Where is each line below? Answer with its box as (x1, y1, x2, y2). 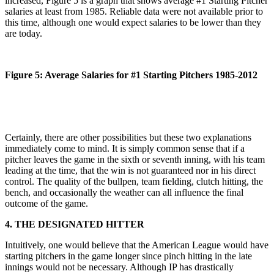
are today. (5, 28, 42, 39)
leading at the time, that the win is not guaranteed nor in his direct (5, 165, 256, 176)
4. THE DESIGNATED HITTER (5, 218, 144, 229)
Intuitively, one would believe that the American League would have (5, 239, 268, 250)
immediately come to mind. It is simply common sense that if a (5, 143, 245, 154)
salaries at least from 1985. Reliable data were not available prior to (5, 6, 263, 17)
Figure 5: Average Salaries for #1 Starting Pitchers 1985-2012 (5, 69, 257, 80)
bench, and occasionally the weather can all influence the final (5, 187, 243, 198)
